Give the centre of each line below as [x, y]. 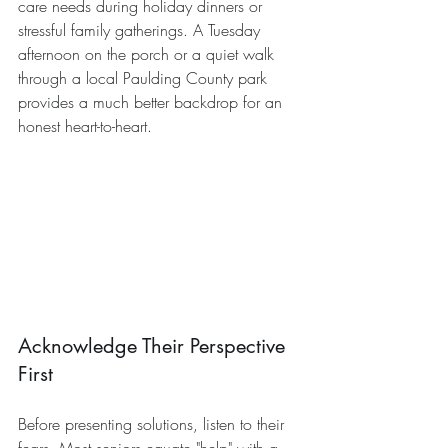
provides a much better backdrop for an [152, 102]
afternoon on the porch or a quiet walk [148, 54]
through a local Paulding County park [145, 78]
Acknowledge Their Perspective [154, 346]
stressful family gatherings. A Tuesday [141, 30]
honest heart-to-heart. [85, 126]
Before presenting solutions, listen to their [153, 424]
